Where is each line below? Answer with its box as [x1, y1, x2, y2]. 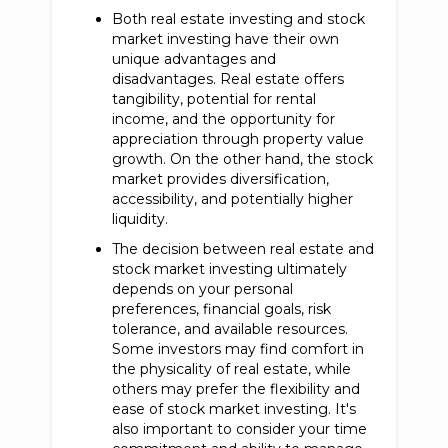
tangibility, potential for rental [112, 90, 317, 109]
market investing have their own [112, 30, 340, 49]
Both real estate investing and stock [112, 10, 366, 29]
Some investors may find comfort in [112, 340, 365, 359]
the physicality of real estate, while [112, 360, 352, 379]
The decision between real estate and [112, 240, 375, 259]
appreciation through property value [112, 130, 365, 149]
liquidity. [112, 210, 169, 229]
